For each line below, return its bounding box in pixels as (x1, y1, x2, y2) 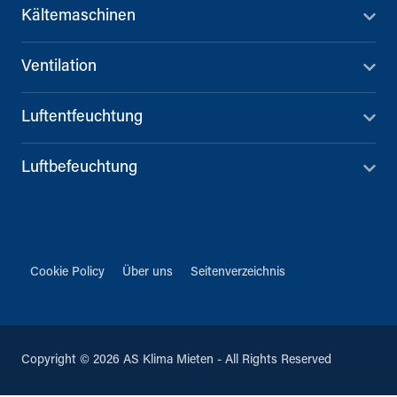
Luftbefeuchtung (21, 160, 137, 177)
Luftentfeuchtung (21, 109, 143, 127)
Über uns (122, 266, 173, 280)
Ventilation (21, 58, 97, 76)
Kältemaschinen (21, 8, 136, 26)
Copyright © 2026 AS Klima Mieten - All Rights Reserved (21, 354, 331, 368)
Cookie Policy (30, 266, 105, 280)
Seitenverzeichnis (191, 266, 285, 280)
